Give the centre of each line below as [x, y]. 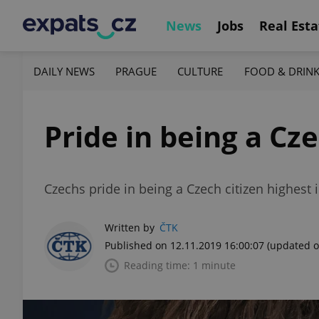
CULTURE [200, 71]
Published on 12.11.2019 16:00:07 [184, 245]
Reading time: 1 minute [180, 265]
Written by [130, 228]
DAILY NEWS [64, 71]
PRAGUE [136, 71]
